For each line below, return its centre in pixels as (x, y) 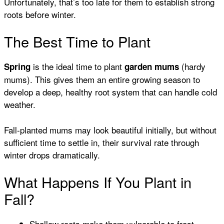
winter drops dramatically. (52, 154)
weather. (20, 104)
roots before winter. (40, 14)
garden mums (152, 67)
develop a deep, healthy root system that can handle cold (110, 92)
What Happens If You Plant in (98, 182)
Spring (17, 67)
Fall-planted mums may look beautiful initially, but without (110, 129)
